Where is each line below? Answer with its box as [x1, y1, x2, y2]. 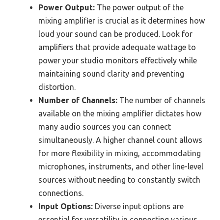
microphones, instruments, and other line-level [38, 162, 203, 171]
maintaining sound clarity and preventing [38, 69, 184, 78]
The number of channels [117, 95, 205, 105]
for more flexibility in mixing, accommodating [38, 148, 201, 158]
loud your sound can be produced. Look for [38, 29, 192, 38]
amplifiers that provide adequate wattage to [38, 42, 196, 52]
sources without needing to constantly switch [38, 175, 200, 184]
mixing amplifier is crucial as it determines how [38, 16, 205, 25]
